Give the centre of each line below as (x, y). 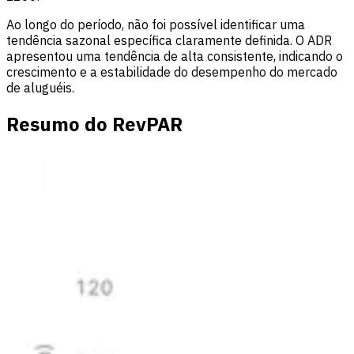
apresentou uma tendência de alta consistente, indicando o (175, 56)
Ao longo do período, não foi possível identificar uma (156, 25)
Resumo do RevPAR (94, 124)
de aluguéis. (40, 88)
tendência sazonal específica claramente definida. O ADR (169, 41)
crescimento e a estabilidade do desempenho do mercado (172, 72)
